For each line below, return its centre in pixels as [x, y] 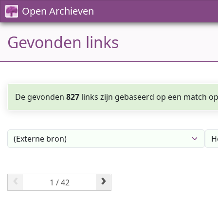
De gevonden [41, 97]
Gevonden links [63, 42]
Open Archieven [58, 11]
